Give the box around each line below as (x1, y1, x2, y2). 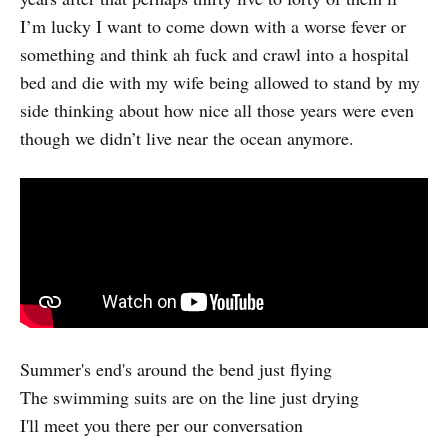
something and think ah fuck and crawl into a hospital (20, 41, 409, 66)
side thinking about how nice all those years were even (20, 97, 414, 122)
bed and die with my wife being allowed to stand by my (20, 69, 420, 94)
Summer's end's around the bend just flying (20, 357, 332, 382)
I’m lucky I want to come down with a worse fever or (20, 13, 406, 38)
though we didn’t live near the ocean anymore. (20, 125, 354, 150)
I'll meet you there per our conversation (20, 413, 303, 438)
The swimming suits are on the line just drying (20, 385, 359, 410)
